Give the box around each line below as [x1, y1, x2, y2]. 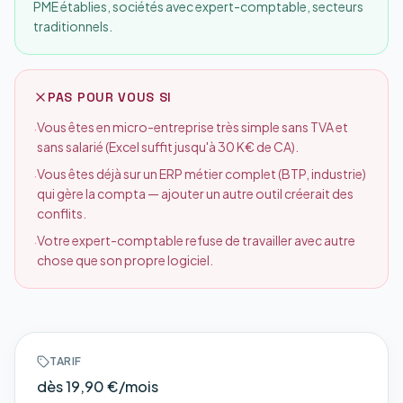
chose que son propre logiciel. [37, 252, 213, 268]
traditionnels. [33, 18, 112, 34]
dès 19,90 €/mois [37, 377, 158, 396]
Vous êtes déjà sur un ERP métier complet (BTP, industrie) [37, 166, 366, 182]
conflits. [37, 205, 86, 221]
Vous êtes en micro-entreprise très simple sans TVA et [37, 119, 348, 135]
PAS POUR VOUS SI [48, 89, 173, 105]
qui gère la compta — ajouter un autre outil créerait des [37, 185, 354, 201]
